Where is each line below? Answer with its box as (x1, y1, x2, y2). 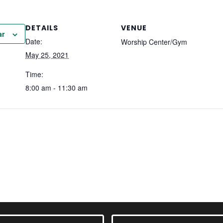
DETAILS (25, 23, 58, 33)
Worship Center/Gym (121, 37, 187, 47)
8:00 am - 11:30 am (25, 83, 88, 93)
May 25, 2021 (25, 50, 69, 60)
